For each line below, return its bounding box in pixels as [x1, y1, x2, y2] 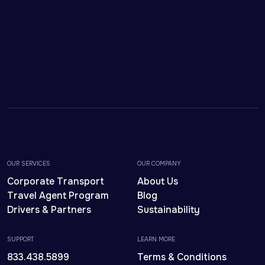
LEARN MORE [137, 235, 175, 243]
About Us [137, 174, 178, 188]
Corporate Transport [7, 174, 104, 188]
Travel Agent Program [7, 189, 109, 202]
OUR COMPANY [137, 159, 181, 167]
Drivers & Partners [7, 203, 91, 216]
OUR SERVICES [7, 159, 50, 167]
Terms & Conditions [137, 250, 227, 263]
